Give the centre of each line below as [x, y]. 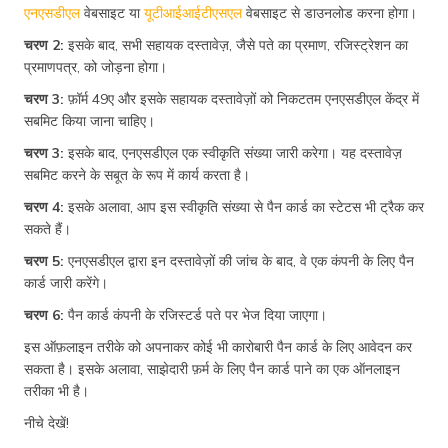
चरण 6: [44, 314]
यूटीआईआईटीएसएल [191, 12]
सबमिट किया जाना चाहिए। [89, 120]
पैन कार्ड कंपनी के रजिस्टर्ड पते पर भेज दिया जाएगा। [195, 314]
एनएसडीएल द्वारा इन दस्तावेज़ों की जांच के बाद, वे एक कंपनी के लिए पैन [239, 260]
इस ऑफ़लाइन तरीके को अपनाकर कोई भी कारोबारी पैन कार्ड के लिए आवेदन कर [218, 346]
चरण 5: [44, 260]
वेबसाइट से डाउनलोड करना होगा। [329, 12]
